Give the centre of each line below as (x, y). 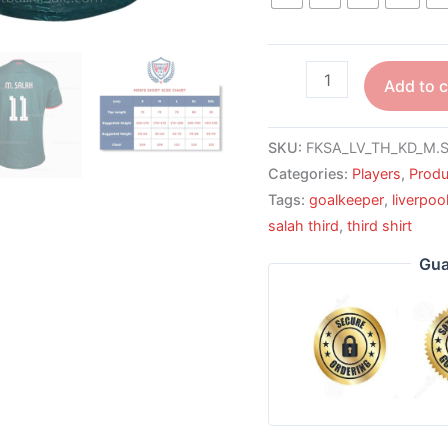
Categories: (310, 173)
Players (377, 173)
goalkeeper (347, 199)
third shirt (380, 225)
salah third (304, 225)
